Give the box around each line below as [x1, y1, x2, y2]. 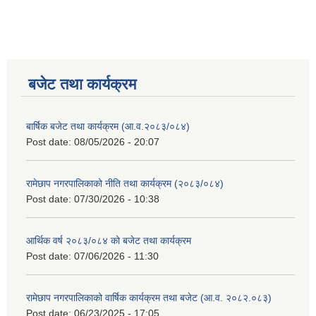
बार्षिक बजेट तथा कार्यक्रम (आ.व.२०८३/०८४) [26, 121, 190, 133]
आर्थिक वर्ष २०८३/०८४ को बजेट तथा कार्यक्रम [26, 235, 191, 247]
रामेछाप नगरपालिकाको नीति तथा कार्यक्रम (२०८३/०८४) [26, 178, 224, 190]
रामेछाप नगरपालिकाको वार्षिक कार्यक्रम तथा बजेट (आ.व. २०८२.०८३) [26, 292, 272, 304]
